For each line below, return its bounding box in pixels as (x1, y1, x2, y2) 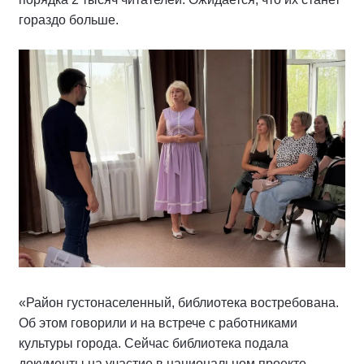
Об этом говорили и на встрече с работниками (19, 315, 297, 330)
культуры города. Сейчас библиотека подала (19, 336, 288, 350)
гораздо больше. (19, 12, 119, 27)
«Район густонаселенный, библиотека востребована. (19, 295, 339, 310)
